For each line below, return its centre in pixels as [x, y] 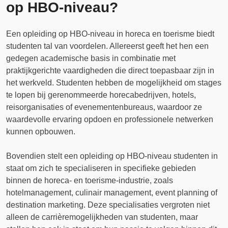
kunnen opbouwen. [41, 132]
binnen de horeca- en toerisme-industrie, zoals [90, 180]
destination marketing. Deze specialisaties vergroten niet [108, 205]
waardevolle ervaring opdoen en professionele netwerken [110, 119]
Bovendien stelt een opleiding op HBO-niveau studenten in [112, 156]
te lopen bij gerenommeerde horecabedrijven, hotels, [101, 95]
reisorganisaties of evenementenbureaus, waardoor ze [104, 107]
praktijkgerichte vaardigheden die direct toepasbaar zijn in [110, 70]
